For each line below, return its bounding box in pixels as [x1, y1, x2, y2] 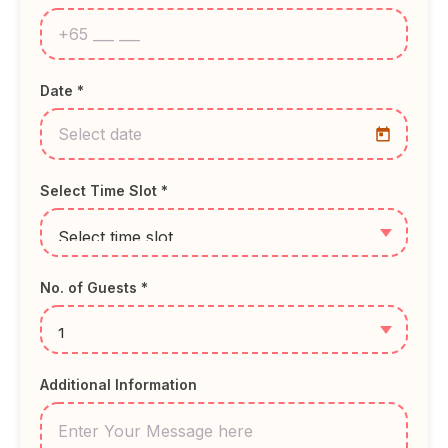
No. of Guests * [40, 279, 148, 297]
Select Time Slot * [40, 182, 168, 200]
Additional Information [40, 376, 197, 394]
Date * [40, 82, 84, 100]
